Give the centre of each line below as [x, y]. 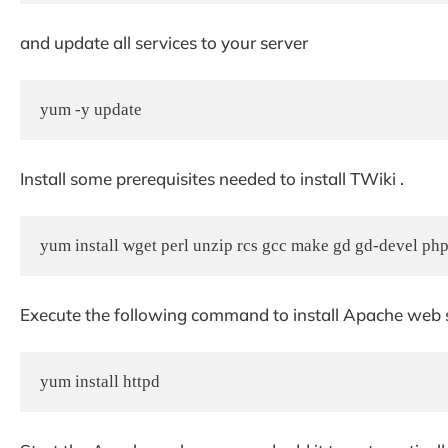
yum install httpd [100, 382]
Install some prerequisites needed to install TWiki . [212, 178]
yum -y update [91, 110]
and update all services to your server [164, 42]
